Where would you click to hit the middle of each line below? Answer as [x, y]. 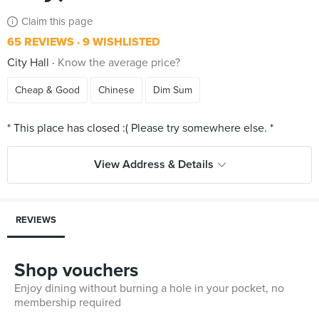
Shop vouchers [76, 270]
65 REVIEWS [41, 42]
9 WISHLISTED [120, 42]
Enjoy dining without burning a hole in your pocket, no [149, 288]
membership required [68, 303]
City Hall [28, 63]
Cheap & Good [47, 90]
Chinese [116, 90]
